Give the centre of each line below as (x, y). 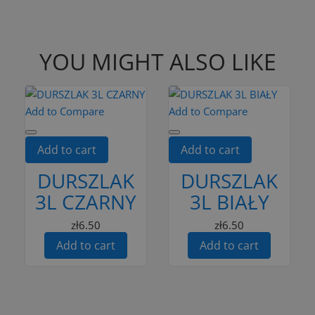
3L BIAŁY (229, 201)
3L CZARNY (86, 201)
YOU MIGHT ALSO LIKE (157, 61)
